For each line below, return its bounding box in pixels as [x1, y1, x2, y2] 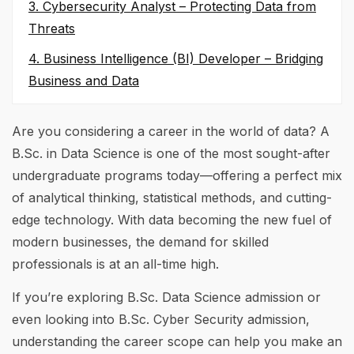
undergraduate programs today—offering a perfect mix [12, 168, 342, 184]
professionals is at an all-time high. [12, 256, 219, 273]
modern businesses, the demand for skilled [12, 234, 269, 250]
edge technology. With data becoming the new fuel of [12, 212, 332, 228]
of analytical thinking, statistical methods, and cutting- [12, 190, 332, 206]
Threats [28, 21, 75, 37]
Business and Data [28, 73, 139, 89]
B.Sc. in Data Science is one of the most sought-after [12, 145, 330, 162]
